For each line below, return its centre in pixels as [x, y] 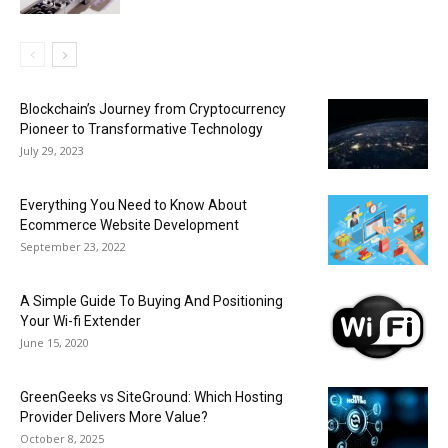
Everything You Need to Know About [133, 204]
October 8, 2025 [62, 438]
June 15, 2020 [54, 342]
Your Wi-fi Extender [80, 320]
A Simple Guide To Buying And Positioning [151, 300]
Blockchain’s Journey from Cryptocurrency [153, 108]
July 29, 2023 [52, 150]
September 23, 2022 [73, 246]
